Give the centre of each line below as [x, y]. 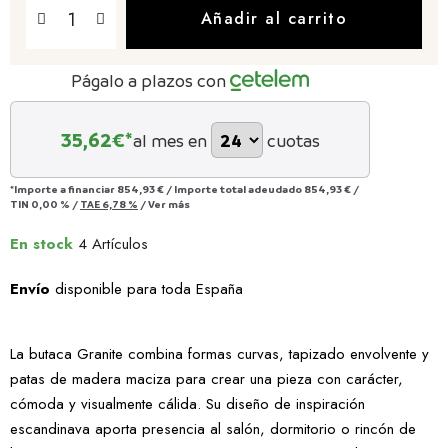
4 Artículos [113, 244]
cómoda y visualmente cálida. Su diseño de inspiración [187, 404]
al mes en [169, 140]
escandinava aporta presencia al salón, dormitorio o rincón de [213, 429]
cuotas [293, 140]
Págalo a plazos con [148, 80]
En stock [41, 244]
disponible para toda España [149, 289]
